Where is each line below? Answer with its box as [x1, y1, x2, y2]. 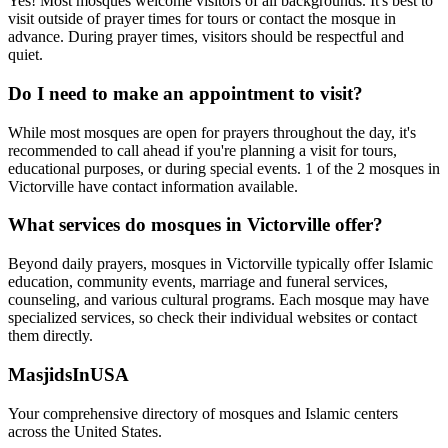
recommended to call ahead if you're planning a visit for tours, [8, 141, 397, 159]
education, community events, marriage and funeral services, [8, 273, 388, 291]
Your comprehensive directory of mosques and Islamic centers [8, 404, 398, 422]
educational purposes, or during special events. [8, 159, 305, 177]
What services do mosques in [8, 214, 247, 236]
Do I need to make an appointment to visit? [8, 82, 363, 104]
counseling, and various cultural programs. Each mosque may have [8, 291, 429, 309]
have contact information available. [74, 177, 298, 195]
